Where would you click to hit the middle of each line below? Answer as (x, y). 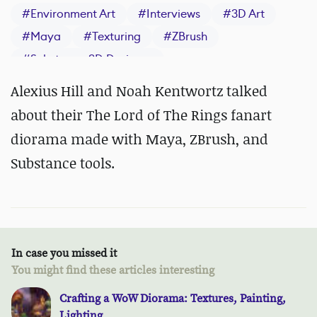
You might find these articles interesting (113, 271)
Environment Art (73, 14)
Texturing (116, 37)
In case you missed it (64, 254)
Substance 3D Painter (87, 82)
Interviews (173, 14)
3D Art (248, 14)
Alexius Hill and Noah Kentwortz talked (139, 91)
